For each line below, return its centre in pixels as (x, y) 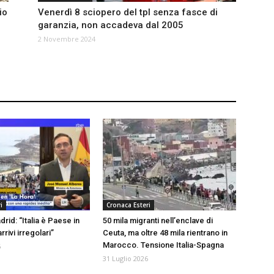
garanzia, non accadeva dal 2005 (111, 25)
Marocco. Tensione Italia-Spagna (163, 245)
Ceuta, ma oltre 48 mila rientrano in (165, 233)
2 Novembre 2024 (67, 39)
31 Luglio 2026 (125, 259)
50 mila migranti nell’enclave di (158, 221)
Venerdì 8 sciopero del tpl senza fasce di (128, 13)
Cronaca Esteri (128, 205)
